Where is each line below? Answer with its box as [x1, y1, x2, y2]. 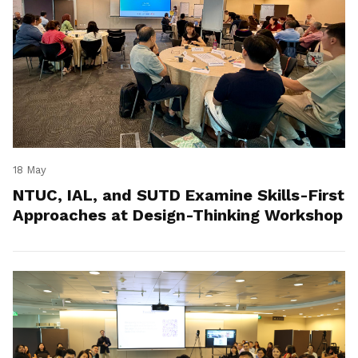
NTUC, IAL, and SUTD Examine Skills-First [13, 185, 344, 205]
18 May [13, 164, 46, 177]
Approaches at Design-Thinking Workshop [13, 205, 343, 225]
